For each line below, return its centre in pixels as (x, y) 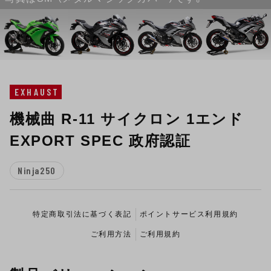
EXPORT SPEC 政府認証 (100, 141)
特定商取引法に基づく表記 (82, 214)
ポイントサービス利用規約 (189, 214)
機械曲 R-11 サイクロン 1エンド (127, 119)
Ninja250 (37, 171)
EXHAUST (37, 92)
